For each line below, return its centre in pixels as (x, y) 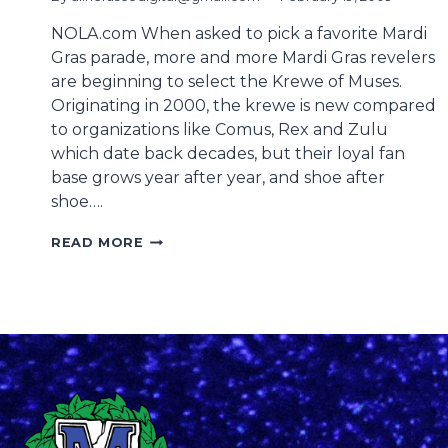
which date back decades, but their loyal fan (228, 154)
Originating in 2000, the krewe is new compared (243, 106)
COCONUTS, (189, 296)
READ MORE (97, 243)
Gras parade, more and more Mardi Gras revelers (243, 58)
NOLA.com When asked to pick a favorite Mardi (239, 34)
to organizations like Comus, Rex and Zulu (219, 130)
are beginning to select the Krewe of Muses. (226, 82)
